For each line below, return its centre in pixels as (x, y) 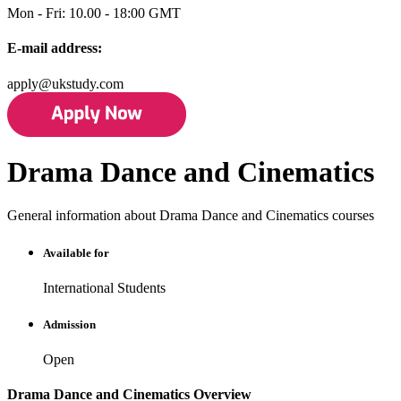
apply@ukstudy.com (65, 83)
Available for (76, 252)
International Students (104, 287)
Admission (69, 324)
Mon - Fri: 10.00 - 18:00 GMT (94, 13)
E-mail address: (55, 48)
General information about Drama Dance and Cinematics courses (191, 216)
